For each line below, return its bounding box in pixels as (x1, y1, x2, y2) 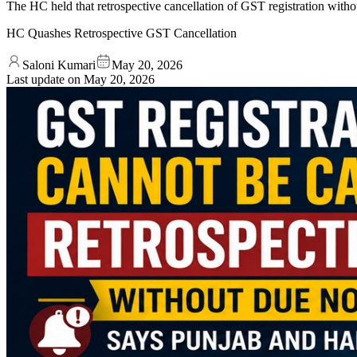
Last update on (6, 72, 84, 86)
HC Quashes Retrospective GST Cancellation (6, 25, 237, 40)
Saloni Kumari (22, 57, 96, 72)
